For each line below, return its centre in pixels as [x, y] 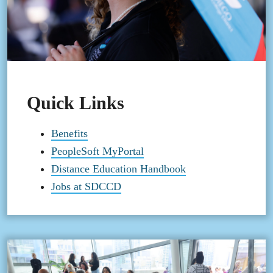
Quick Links [76, 103]
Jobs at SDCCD [86, 187]
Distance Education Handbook [119, 169]
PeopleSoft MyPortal [97, 151]
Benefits [69, 134]
